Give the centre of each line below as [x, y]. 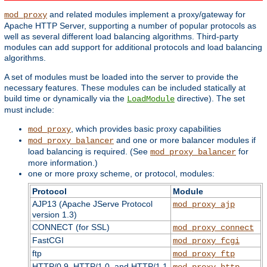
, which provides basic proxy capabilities [146, 128]
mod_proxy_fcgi [206, 240]
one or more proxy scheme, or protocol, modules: [121, 173]
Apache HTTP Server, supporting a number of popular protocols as [130, 25]
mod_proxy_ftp [204, 254]
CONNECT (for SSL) [71, 227]
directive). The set [210, 98]
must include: [29, 109]
